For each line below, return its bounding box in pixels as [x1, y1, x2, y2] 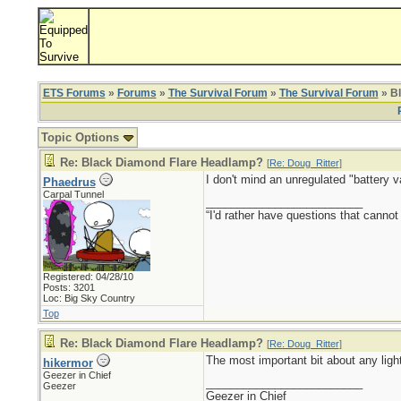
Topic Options [40, 131, 123, 144]
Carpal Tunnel [42, 189, 104, 200]
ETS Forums [42, 87, 106, 99]
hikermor [42, 356, 93, 370]
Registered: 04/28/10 [42, 271, 133, 282]
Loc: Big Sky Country [42, 293, 135, 303]
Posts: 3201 [42, 282, 95, 293]
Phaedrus [42, 175, 96, 189]
